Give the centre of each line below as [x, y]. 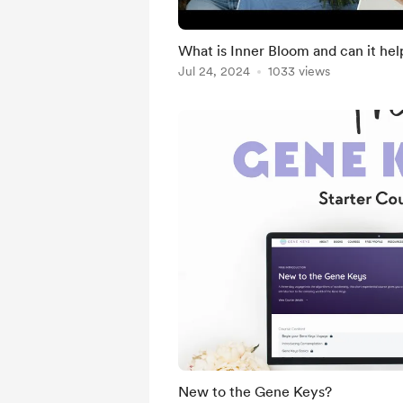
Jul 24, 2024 [214, 71]
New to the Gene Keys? [255, 392]
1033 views [299, 71]
